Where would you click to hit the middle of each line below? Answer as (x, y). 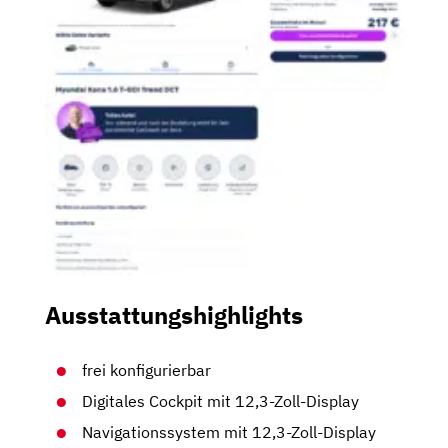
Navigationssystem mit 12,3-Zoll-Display (229, 432)
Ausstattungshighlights (174, 315)
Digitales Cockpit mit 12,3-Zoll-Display (221, 401)
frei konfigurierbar (147, 370)
